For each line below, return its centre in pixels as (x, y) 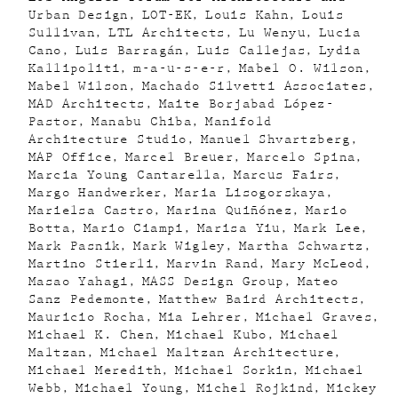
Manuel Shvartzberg (275, 139)
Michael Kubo (217, 335)
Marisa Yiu (239, 228)
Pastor (54, 122)
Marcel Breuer (180, 157)
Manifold (239, 122)
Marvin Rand (213, 264)
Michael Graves (314, 317)
